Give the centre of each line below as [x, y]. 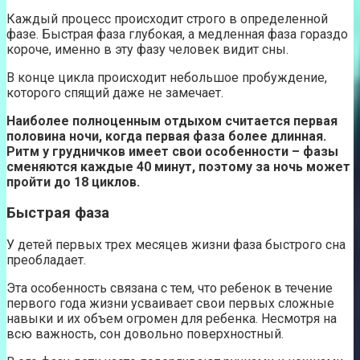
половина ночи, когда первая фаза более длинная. [166, 136]
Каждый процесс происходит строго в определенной [167, 18]
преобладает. [46, 260]
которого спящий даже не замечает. [115, 92]
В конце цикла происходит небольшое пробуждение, [167, 77]
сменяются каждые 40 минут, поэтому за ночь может [178, 166]
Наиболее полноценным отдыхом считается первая [172, 121]
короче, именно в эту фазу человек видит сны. [147, 49]
